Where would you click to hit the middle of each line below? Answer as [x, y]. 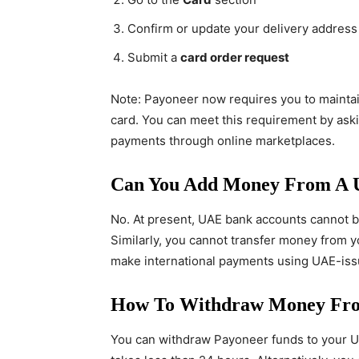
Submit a [154, 57]
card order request [235, 57]
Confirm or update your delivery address [242, 28]
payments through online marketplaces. [223, 141]
